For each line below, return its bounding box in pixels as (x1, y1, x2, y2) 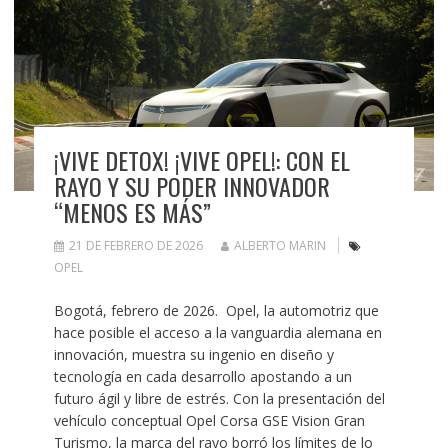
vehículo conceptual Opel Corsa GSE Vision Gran (53, 411, 365, 431)
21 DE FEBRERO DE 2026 (68, 237, 203, 255)
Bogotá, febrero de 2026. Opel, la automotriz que (53, 301, 379, 321)
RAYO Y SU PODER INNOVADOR (53, 168, 330, 205)
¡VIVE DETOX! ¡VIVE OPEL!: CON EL (53, 142, 350, 179)
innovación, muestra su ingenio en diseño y (53, 345, 334, 365)
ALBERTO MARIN (233, 237, 326, 255)
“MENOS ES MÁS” (53, 194, 211, 231)
